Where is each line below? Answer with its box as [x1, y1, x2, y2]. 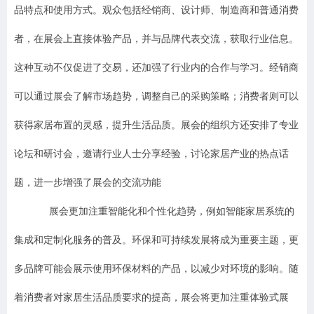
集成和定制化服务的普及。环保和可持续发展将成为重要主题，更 [14, 235, 299, 245]
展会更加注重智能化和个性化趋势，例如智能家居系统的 [49, 206, 294, 217]
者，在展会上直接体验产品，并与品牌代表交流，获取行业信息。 [14, 34, 299, 44]
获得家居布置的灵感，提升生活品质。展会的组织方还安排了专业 [14, 120, 299, 130]
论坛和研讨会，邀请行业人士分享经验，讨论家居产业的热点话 [14, 149, 289, 159]
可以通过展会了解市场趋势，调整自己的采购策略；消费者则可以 [14, 91, 299, 102]
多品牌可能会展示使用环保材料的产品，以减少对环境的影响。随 [14, 264, 299, 274]
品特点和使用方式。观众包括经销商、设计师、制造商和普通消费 [14, 5, 299, 15]
